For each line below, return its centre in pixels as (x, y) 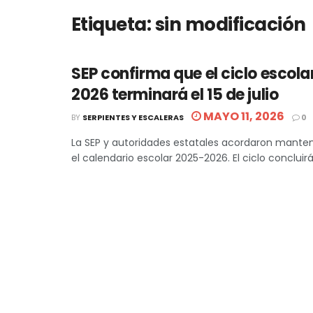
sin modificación (230, 24)
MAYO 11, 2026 (243, 116)
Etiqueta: (113, 24)
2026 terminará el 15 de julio (175, 95)
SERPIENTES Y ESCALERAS (133, 117)
